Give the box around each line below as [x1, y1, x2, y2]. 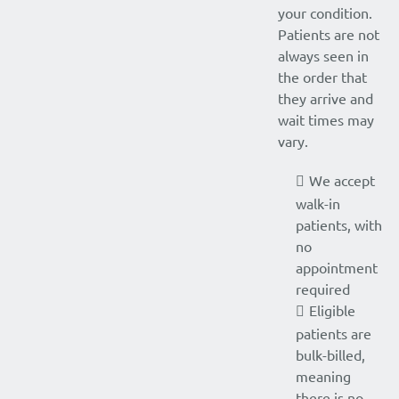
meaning [296, 367, 351, 385]
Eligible [309, 301, 355, 319]
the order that [278, 68, 367, 85]
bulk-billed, [296, 346, 365, 363]
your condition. [278, 4, 372, 21]
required [296, 280, 350, 297]
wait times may [278, 110, 374, 128]
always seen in [278, 46, 369, 64]
